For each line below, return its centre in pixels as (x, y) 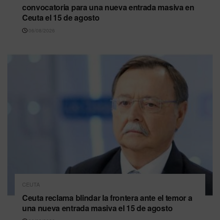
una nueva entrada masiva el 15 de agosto (97, 208)
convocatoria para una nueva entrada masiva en (108, 7)
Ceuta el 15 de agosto (61, 18)
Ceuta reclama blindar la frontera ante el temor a (107, 197)
